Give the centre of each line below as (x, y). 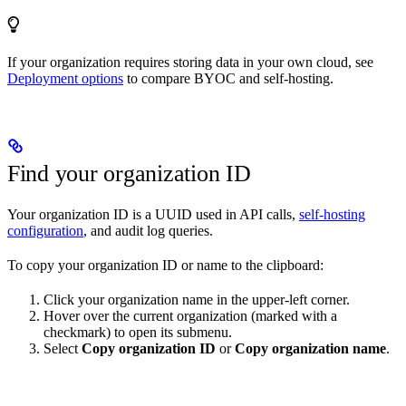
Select (63, 348)
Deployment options (65, 78)
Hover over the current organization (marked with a (190, 315)
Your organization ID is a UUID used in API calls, (153, 214)
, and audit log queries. (148, 230)
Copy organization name (310, 348)
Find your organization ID (129, 173)
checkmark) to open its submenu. (138, 332)
